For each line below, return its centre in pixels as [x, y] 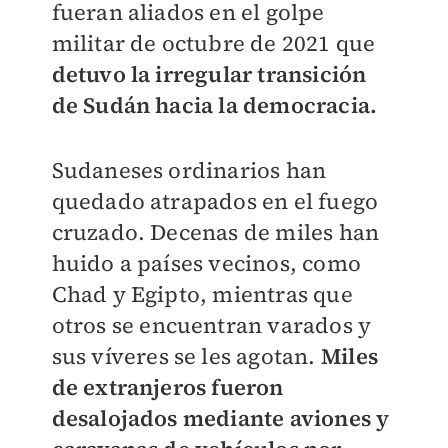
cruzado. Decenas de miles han [215, 232]
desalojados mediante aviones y [220, 418]
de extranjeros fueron [167, 387]
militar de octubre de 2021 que [213, 43]
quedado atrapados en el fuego [215, 201]
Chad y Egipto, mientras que [202, 294]
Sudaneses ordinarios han [189, 170]
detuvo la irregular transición [209, 74]
